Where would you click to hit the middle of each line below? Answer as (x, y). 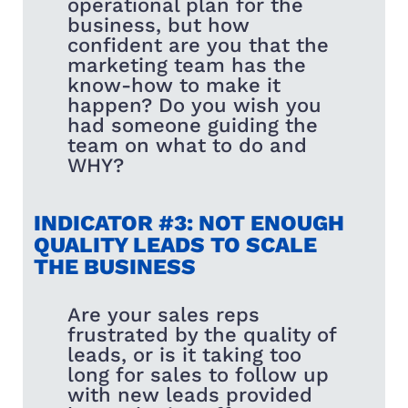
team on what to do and (188, 145)
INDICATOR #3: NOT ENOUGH (189, 223)
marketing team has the (187, 65)
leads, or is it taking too (185, 354)
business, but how (159, 25)
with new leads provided (190, 394)
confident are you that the (199, 45)
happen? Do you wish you (195, 105)
